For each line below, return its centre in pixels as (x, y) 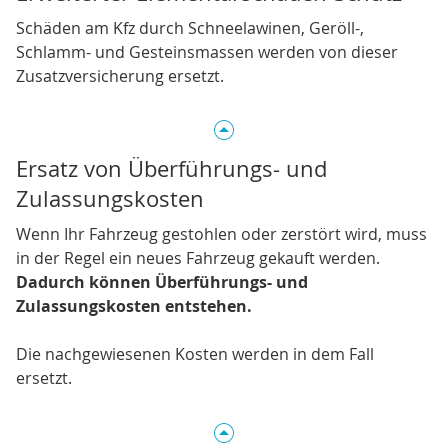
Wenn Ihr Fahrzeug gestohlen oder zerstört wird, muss (221, 234)
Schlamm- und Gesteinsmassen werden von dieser (207, 52)
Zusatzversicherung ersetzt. (120, 76)
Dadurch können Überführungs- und (162, 282)
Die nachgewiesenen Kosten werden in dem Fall (195, 354)
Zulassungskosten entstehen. (134, 306)
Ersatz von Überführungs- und (171, 169)
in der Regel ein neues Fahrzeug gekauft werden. (198, 258)
